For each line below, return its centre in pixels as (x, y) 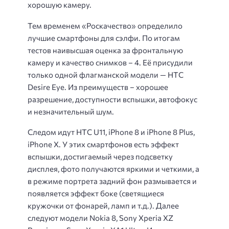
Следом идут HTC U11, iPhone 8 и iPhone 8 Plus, (111, 132)
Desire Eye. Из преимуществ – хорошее (98, 87)
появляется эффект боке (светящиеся (96, 193)
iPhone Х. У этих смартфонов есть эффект (103, 144)
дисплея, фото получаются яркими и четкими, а (113, 169)
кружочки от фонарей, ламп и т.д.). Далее (103, 206)
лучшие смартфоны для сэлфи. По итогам (104, 38)
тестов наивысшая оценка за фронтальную (105, 50)
